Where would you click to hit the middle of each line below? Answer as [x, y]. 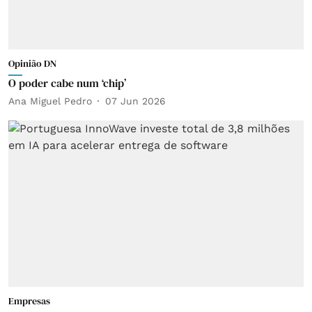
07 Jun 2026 [135, 101]
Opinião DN [32, 63]
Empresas [29, 301]
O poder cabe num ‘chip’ [67, 83]
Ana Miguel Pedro [50, 101]
